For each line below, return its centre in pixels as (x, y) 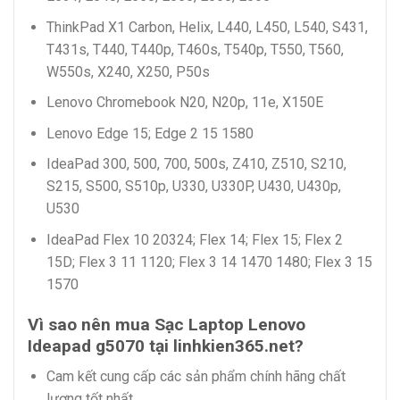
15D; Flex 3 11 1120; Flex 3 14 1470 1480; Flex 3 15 (209, 262)
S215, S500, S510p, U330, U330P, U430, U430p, (193, 187)
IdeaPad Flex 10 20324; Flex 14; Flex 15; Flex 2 (194, 239)
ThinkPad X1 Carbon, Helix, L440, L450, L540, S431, (207, 27)
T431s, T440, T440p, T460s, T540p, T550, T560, (195, 49)
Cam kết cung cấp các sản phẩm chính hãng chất (196, 377)
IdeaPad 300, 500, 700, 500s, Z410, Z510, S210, (196, 164)
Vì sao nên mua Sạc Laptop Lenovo (167, 324)
